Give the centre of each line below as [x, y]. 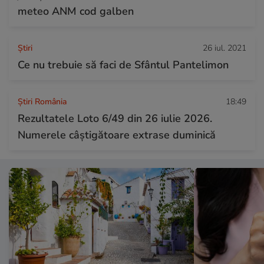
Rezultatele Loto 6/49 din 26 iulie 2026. [115, 118]
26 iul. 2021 [225, 48]
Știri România [42, 101]
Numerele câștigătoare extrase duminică [117, 135]
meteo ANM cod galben [76, 11]
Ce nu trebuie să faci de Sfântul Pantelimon [123, 65]
